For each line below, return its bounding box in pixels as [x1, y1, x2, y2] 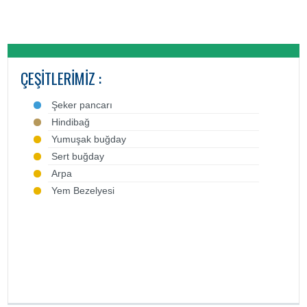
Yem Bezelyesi [51, 185, 115, 196]
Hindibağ [51, 116, 90, 127]
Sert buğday [51, 151, 105, 162]
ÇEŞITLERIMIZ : [21, 67, 102, 89]
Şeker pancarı [51, 99, 113, 110]
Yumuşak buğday [51, 134, 127, 145]
